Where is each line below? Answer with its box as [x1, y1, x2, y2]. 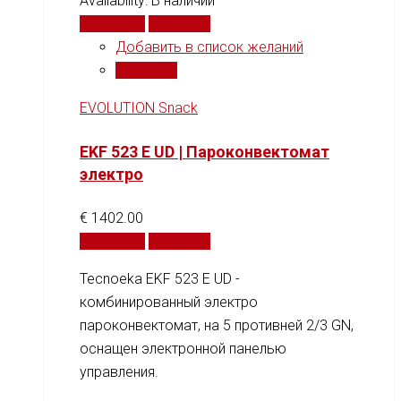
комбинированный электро [80, 294, 258, 311]
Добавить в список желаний [115, 38, 303, 55]
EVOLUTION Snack [80, 98, 198, 116]
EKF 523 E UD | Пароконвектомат [80, 142, 329, 162]
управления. [80, 363, 158, 381]
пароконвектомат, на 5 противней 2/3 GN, [80, 317, 354, 335]
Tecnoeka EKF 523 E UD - [80, 270, 240, 288]
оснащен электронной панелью [80, 340, 286, 358]
